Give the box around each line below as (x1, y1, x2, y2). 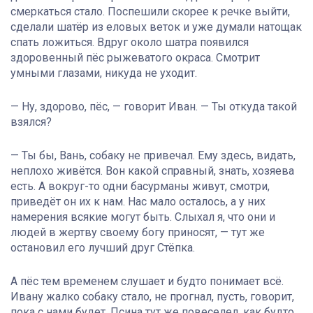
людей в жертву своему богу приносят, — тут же (10, 226, 265, 240)
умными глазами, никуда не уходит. (10, 66, 197, 80)
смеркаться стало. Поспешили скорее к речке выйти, (10, 5, 290, 19)
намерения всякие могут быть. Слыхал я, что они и (10, 210, 275, 224)
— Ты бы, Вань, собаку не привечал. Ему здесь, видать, (10, 149, 296, 163)
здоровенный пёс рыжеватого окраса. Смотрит (10, 51, 260, 65)
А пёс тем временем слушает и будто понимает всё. (10, 275, 284, 289)
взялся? (10, 115, 52, 129)
